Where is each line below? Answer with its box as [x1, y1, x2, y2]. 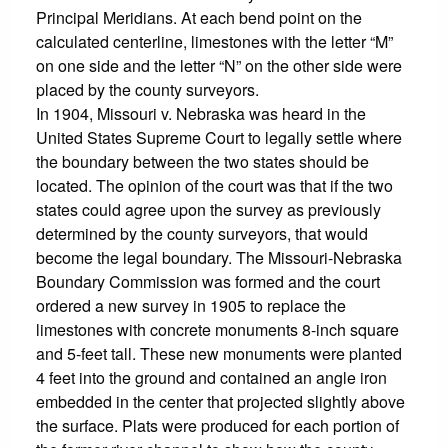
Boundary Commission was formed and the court [36, 269, 380, 293]
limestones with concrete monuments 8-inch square [36, 317, 399, 341]
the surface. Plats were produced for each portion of [36, 413, 399, 437]
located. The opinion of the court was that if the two [36, 173, 393, 197]
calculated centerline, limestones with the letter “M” [36, 29, 393, 53]
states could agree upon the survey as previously [36, 197, 381, 221]
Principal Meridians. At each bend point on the [36, 5, 362, 29]
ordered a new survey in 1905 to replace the [36, 293, 346, 317]
